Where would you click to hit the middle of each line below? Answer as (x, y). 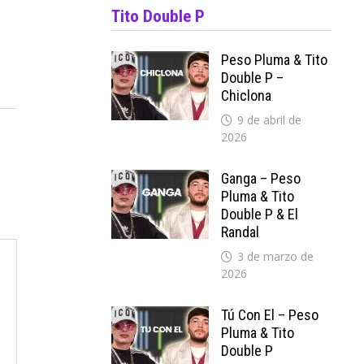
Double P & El (260, 214)
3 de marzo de (276, 256)
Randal (240, 232)
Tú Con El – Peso (270, 315)
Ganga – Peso (261, 178)
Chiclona (247, 95)
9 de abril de (270, 120)
